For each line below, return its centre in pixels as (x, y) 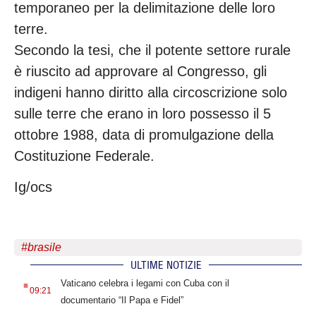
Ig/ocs (33, 187)
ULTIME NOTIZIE (166, 265)
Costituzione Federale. (84, 156)
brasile (44, 247)
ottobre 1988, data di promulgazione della (144, 134)
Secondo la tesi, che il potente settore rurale (152, 50)
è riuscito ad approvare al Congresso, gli (140, 71)
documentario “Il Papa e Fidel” (122, 300)
